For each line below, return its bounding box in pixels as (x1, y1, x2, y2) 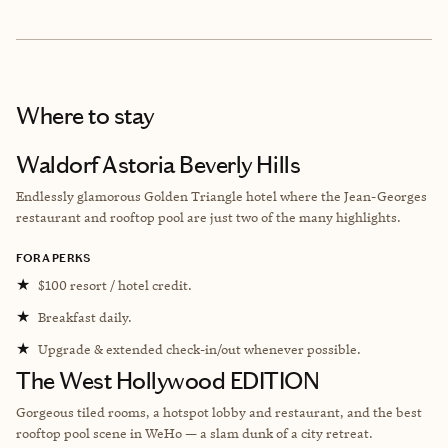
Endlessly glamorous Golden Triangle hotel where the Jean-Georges (16, 187, 427, 204)
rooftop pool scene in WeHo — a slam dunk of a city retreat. (16, 424, 373, 441)
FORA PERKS (16, 250, 91, 265)
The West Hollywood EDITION (16, 366, 320, 395)
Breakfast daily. (38, 308, 132, 325)
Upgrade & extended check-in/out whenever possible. (38, 340, 361, 357)
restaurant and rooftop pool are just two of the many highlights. (16, 208, 401, 225)
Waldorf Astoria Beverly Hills (16, 150, 301, 179)
